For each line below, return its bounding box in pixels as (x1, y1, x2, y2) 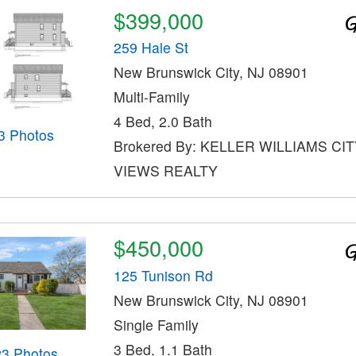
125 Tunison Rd (113, 265, 213, 285)
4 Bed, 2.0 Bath (113, 111, 212, 132)
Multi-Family (113, 87, 190, 107)
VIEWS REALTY (113, 161, 218, 181)
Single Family (113, 314, 199, 335)
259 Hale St (113, 37, 188, 58)
